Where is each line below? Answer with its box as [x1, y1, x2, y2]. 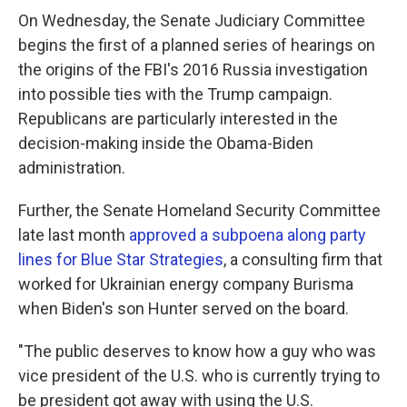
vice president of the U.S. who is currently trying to [18, 366, 380, 385]
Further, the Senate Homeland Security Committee [18, 201, 381, 220]
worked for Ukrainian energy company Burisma [18, 274, 353, 293]
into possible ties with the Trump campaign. [18, 84, 333, 104]
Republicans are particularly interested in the [18, 109, 338, 128]
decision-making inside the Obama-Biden [18, 134, 313, 153]
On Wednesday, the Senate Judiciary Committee [18, 11, 365, 30]
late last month [18, 225, 129, 244]
